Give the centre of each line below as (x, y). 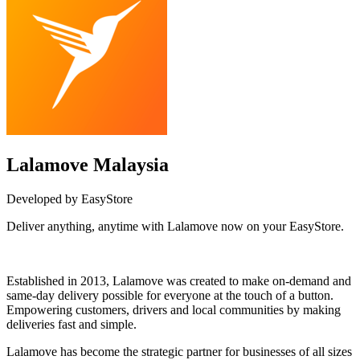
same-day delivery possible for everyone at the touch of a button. (170, 296)
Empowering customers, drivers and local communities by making (174, 310)
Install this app (180, 254)
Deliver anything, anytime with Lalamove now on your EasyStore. (175, 227)
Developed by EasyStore (70, 199)
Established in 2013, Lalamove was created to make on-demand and (179, 281)
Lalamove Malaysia (88, 165)
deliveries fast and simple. (73, 325)
